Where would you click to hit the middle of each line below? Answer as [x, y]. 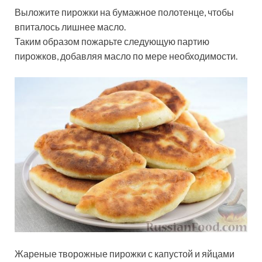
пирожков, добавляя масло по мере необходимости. [126, 56]
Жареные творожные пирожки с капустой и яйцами [125, 254]
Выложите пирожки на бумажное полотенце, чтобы [124, 12]
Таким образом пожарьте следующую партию [112, 42]
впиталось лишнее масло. [70, 27]
